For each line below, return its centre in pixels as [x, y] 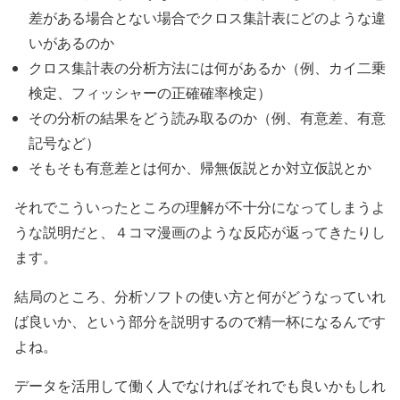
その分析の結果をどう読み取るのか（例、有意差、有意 [207, 118]
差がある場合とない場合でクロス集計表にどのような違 [207, 18]
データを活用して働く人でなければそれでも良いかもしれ [200, 386]
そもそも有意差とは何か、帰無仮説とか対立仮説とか [200, 168]
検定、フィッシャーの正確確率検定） [150, 93]
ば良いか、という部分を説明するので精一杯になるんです [200, 321]
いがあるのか [71, 43]
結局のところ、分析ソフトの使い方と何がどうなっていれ [200, 296]
